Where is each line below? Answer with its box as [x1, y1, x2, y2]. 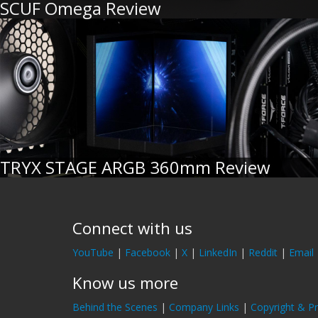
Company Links [169, 300, 239, 314]
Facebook [125, 246, 170, 259]
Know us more [72, 272, 178, 294]
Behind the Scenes [72, 300, 158, 314]
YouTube [72, 246, 114, 259]
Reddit [248, 246, 278, 259]
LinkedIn [199, 246, 237, 259]
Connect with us [72, 217, 192, 239]
